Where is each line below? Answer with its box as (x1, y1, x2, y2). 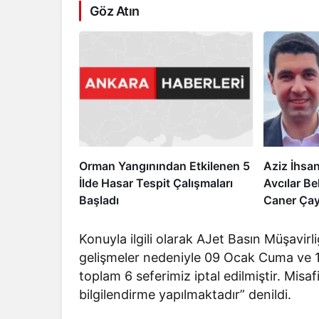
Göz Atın (90, 3, 140, 19)
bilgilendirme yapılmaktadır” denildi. (79, 287, 292, 303)
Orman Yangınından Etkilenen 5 (79, 159, 250, 174)
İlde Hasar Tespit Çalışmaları (79, 176, 233, 191)
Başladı (79, 193, 119, 208)
